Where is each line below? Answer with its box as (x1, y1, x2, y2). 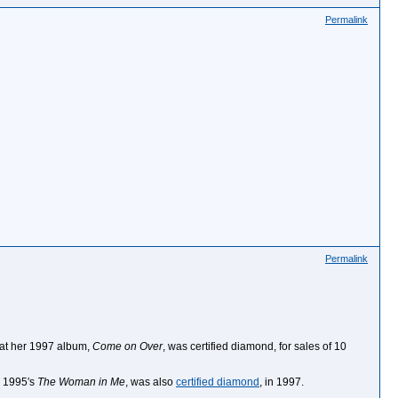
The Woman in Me (37, 376, 125, 388)
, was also (125, 376, 176, 388)
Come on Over (92, 340, 163, 353)
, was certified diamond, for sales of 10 (163, 340, 346, 353)
